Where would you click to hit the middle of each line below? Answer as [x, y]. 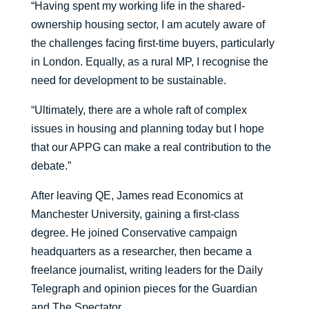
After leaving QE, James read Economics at [137, 196]
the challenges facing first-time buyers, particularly [152, 43]
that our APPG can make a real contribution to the [151, 147]
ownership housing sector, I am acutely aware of [148, 24]
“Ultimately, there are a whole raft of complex [139, 110]
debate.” [51, 166]
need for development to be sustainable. [128, 80]
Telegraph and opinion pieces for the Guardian [144, 289]
